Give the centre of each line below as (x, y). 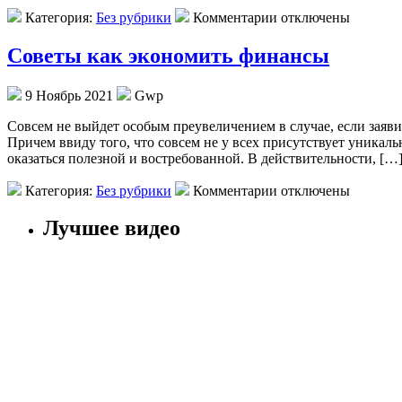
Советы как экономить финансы (168, 55)
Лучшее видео (112, 228)
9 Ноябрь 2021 (69, 95)
